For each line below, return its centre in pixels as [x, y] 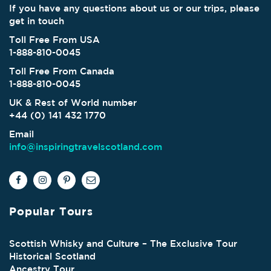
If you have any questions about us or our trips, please [134, 8]
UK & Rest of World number [73, 102]
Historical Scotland [52, 256]
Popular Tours [51, 211]
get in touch [37, 21]
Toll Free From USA [54, 39]
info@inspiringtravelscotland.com [86, 146]
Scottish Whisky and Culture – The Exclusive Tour [123, 244]
